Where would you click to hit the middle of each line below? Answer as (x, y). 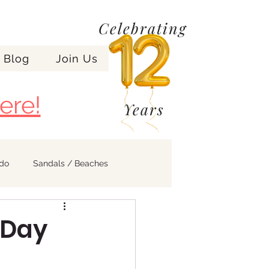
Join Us (77, 59)
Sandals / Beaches (71, 163)
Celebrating (143, 28)
